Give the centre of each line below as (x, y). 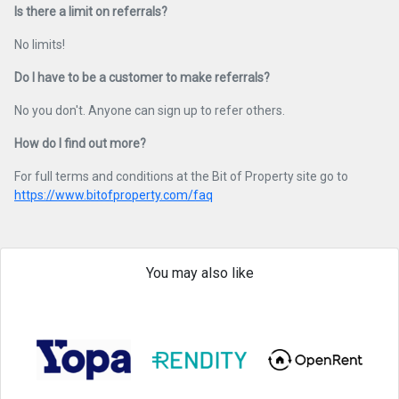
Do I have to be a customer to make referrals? (142, 77)
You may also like (199, 273)
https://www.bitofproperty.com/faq (114, 195)
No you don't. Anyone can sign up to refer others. (150, 110)
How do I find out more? (80, 143)
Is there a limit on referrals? (91, 12)
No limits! (40, 45)
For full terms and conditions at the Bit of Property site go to (181, 176)
